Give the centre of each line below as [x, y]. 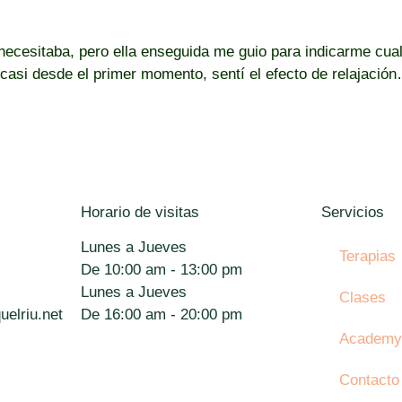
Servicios [353, 212]
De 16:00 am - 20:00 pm [161, 314]
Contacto [370, 380]
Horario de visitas [140, 212]
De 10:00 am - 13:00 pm [161, 269]
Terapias [368, 256]
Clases [363, 297]
